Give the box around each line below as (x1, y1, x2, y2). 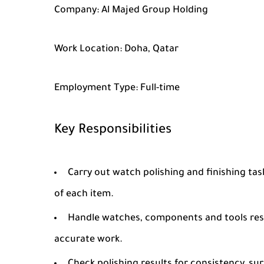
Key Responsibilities (54, 124, 171, 138)
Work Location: (54, 44, 122, 55)
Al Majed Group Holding (99, 5, 208, 16)
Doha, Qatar (122, 44, 179, 55)
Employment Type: (54, 83, 138, 94)
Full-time (138, 83, 180, 94)
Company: (54, 5, 99, 16)
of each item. (54, 189, 114, 200)
